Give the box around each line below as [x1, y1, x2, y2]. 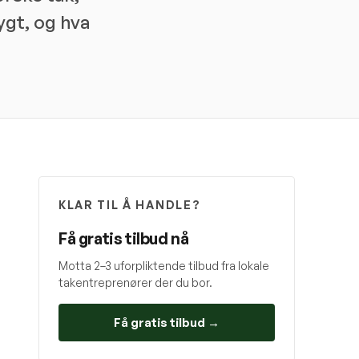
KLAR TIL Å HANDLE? [58, 198, 201, 212]
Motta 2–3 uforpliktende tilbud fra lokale [58, 259, 269, 272]
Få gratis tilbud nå [58, 228, 189, 248]
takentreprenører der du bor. [58, 276, 212, 289]
